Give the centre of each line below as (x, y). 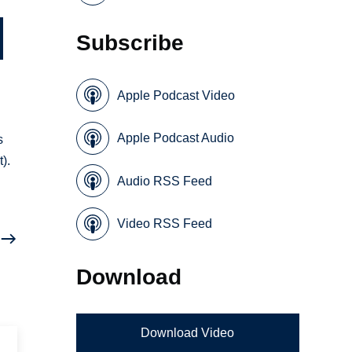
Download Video (188, 332)
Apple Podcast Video (176, 95)
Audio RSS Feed (165, 181)
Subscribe (130, 42)
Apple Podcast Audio (176, 138)
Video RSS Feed (165, 224)
